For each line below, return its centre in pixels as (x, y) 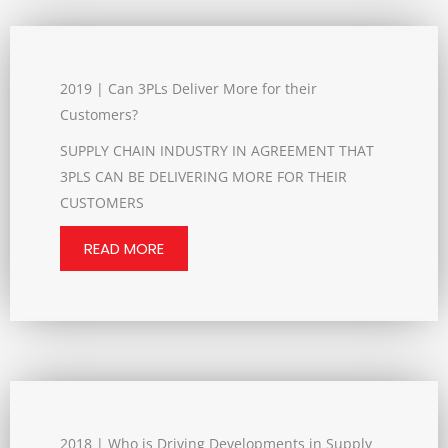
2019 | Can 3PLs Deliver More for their (188, 88)
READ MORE (124, 248)
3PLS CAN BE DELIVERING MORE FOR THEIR (203, 176)
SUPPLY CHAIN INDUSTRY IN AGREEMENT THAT (217, 150)
